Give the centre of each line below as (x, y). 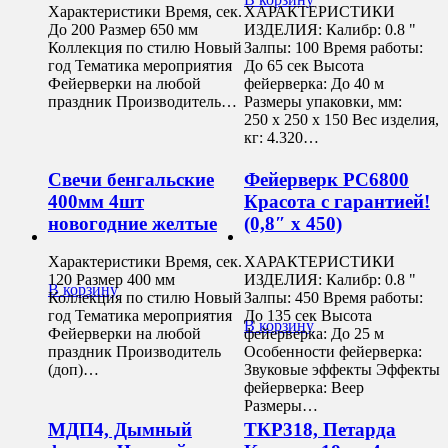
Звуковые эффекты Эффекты (342, 370)
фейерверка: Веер (304, 388)
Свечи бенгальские (131, 179)
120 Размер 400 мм (111, 280)
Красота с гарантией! (337, 201)
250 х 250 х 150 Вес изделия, (341, 120)
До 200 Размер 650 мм (123, 30)
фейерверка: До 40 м (314, 84)
